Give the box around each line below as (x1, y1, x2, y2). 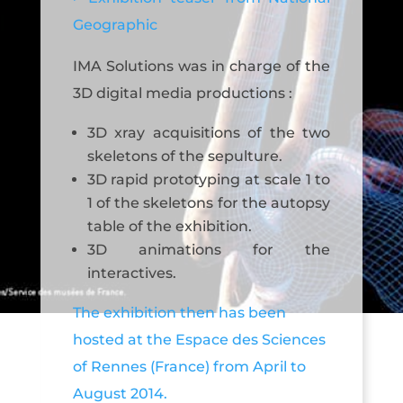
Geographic (72, 16, 157, 34)
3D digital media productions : (72, 85, 292, 103)
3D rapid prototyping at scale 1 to (86, 171, 331, 189)
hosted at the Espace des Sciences (72, 331, 326, 349)
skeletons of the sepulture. (86, 148, 282, 166)
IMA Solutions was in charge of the (72, 58, 331, 76)
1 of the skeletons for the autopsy (86, 194, 331, 212)
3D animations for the (86, 241, 331, 259)
